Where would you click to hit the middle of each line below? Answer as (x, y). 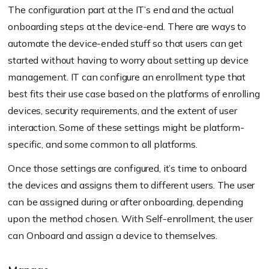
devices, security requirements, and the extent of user (122, 111)
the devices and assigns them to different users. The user (131, 185)
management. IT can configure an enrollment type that (127, 77)
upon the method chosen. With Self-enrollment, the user (130, 219)
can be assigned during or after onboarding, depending (125, 202)
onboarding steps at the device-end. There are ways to (127, 27)
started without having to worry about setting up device (128, 60)
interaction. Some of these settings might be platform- (126, 128)
